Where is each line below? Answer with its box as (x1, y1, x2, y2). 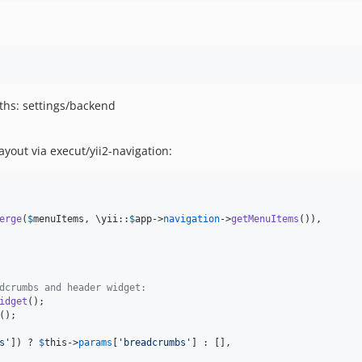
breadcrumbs (124, 337, 186, 348)
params (78, 337, 112, 348)
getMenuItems (231, 213, 299, 225)
